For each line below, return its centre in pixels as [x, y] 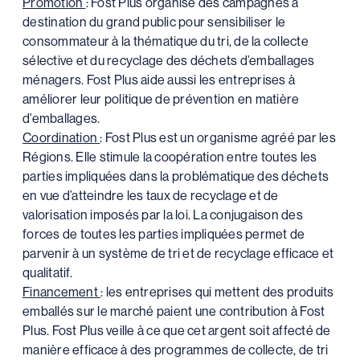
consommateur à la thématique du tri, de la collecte [166, 41]
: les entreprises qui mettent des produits [217, 292]
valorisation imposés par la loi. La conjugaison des [163, 215]
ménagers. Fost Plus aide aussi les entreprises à [159, 80]
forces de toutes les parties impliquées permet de [164, 234]
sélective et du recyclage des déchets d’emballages [169, 60]
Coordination [61, 137]
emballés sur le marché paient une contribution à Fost [174, 311]
